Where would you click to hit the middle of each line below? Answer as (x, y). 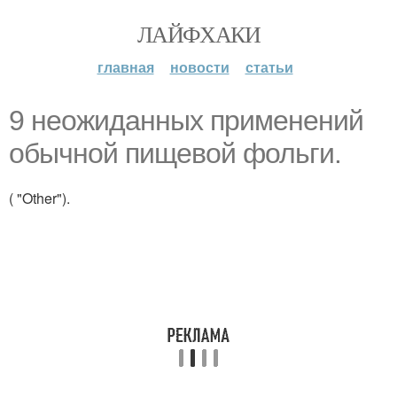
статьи (269, 67)
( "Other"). (39, 198)
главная (125, 67)
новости (199, 67)
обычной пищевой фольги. (175, 153)
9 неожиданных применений (186, 121)
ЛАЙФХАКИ (198, 34)
